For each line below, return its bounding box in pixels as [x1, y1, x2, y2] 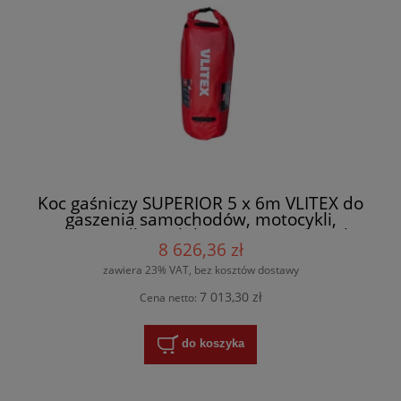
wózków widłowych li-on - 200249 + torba [37, 223, 364, 248]
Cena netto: [139, 290, 200, 306]
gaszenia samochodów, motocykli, [64, 207, 337, 232]
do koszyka [181, 337, 244, 351]
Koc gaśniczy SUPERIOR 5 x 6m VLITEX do [38, 191, 363, 216]
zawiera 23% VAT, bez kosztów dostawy [102, 262, 299, 278]
